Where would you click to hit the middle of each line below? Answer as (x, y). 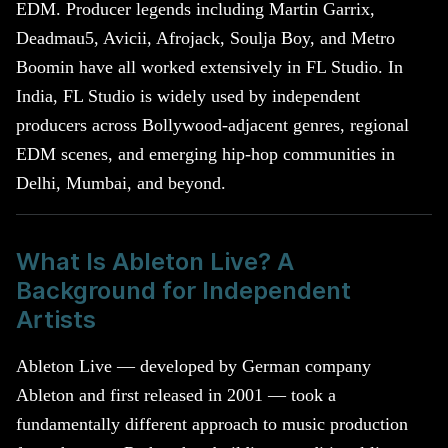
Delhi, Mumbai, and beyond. (121, 182)
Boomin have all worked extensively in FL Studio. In (209, 66)
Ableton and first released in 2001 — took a (176, 394)
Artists (56, 319)
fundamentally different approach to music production (212, 423)
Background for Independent (183, 290)
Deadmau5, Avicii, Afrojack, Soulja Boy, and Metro (205, 37)
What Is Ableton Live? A (155, 261)
